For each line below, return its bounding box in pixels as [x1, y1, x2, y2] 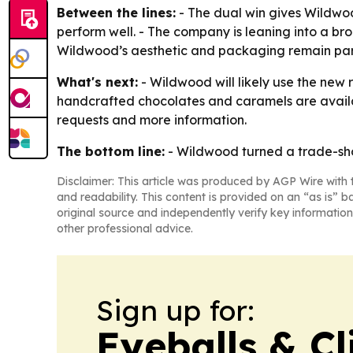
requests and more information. [57, 112, 247, 128]
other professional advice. [57, 221, 193, 236]
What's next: [57, 74, 138, 90]
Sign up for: [96, 292, 255, 328]
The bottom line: [57, 143, 165, 159]
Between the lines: [57, 5, 176, 20]
